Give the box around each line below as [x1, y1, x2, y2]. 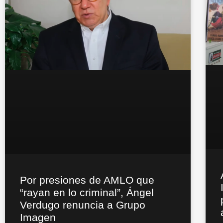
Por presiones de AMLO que [20, 174, 154, 186]
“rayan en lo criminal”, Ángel [20, 186, 154, 198]
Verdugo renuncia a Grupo [20, 199, 145, 211]
